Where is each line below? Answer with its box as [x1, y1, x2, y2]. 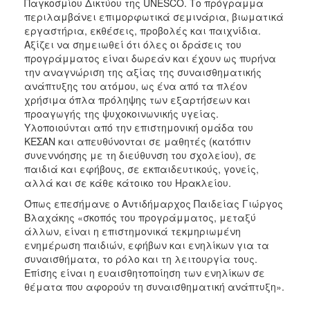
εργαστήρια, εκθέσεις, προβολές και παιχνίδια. [24, 23, 261, 37]
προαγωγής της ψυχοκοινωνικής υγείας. [24, 106, 219, 120]
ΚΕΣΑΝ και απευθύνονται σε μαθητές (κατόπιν [24, 134, 250, 148]
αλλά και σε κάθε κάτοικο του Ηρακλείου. [24, 175, 231, 190]
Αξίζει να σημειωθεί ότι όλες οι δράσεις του [24, 37, 241, 51]
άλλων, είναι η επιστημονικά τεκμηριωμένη [24, 224, 241, 238]
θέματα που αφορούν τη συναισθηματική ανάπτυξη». [24, 279, 284, 293]
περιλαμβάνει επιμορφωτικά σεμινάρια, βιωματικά [24, 9, 284, 24]
